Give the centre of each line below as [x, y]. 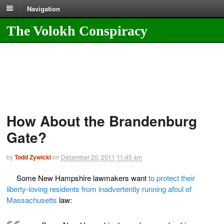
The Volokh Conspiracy [77, 30]
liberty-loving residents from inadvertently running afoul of [99, 188]
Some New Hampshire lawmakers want [81, 177]
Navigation [43, 8]
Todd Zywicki [33, 157]
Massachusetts [33, 199]
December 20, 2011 [88, 157]
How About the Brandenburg [102, 121]
